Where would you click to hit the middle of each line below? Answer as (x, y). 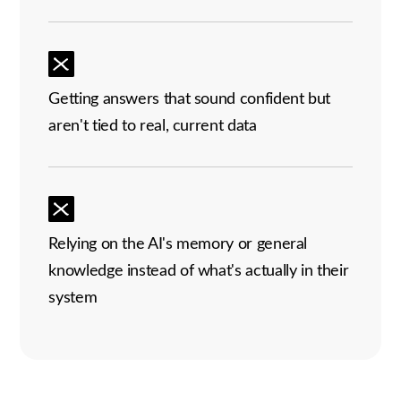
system (73, 297)
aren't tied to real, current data (153, 125)
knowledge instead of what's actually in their (199, 270)
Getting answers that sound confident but (189, 98)
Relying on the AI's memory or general (178, 243)
